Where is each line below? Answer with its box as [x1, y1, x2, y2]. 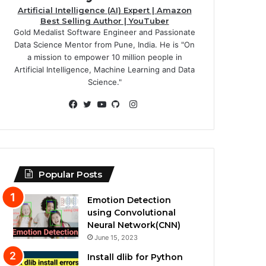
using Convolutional [87, 207, 176, 218]
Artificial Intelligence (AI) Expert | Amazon [17, 5, 192, 15]
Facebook [75, 113, 116, 124]
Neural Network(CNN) [87, 220, 181, 230]
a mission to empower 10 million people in [27, 52, 182, 62]
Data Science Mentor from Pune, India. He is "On [14, 40, 195, 49]
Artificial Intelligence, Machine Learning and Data [14, 65, 195, 74]
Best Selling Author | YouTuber [40, 16, 169, 26]
